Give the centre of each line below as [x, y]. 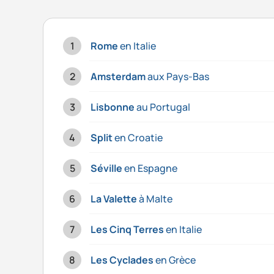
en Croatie [138, 138]
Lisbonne [113, 107]
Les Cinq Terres [127, 230]
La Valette [114, 199]
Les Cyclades [122, 260]
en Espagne [150, 168]
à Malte [155, 199]
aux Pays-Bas [177, 77]
